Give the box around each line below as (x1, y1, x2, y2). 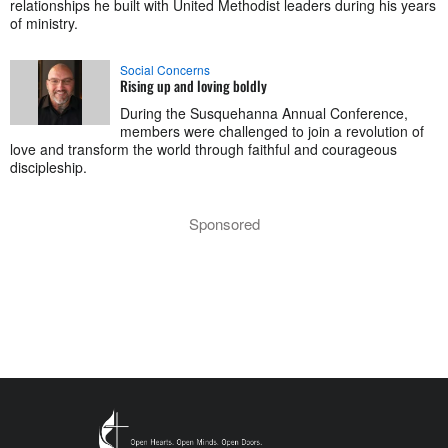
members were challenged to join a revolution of (120, 121, 424, 142)
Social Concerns (120, 61, 210, 79)
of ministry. (10, 13, 78, 34)
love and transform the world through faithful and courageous (10, 139, 397, 160)
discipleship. (10, 157, 87, 178)
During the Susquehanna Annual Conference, (120, 103, 408, 124)
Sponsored (188, 213, 260, 235)
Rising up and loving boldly (120, 75, 267, 97)
